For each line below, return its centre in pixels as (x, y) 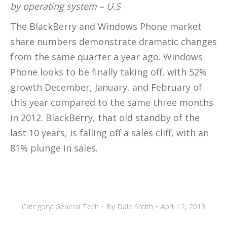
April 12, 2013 (183, 206)
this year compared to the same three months (112, 102)
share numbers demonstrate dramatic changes (113, 42)
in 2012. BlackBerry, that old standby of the (105, 118)
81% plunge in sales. (54, 148)
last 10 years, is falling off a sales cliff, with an (109, 133)
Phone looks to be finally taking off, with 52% (108, 72)
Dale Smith (135, 206)
